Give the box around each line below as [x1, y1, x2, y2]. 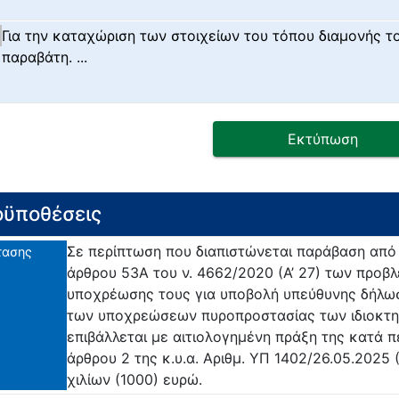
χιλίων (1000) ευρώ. [67, 370, 203, 389]
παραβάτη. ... [2, 48, 88, 67]
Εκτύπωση [288, 130, 359, 149]
